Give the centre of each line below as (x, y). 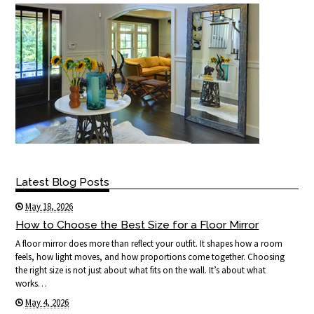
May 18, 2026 (49, 207)
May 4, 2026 (47, 303)
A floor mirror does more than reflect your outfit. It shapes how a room (149, 244)
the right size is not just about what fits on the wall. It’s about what (141, 271)
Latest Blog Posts (63, 182)
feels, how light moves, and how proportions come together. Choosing (150, 257)
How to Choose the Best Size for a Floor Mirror (137, 225)
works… (32, 284)
